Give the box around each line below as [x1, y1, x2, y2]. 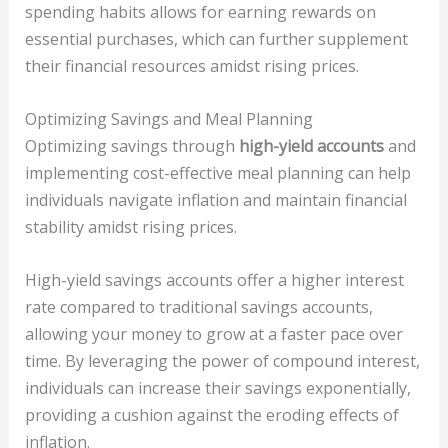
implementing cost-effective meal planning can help [24, 161, 411, 184]
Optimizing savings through [24, 134, 239, 157]
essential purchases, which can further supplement [24, 28, 408, 51]
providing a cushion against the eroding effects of [24, 403, 399, 426]
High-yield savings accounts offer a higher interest [24, 268, 404, 291]
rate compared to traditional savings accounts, [24, 295, 373, 318]
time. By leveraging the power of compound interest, [24, 349, 420, 372]
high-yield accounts [238, 134, 384, 157]
